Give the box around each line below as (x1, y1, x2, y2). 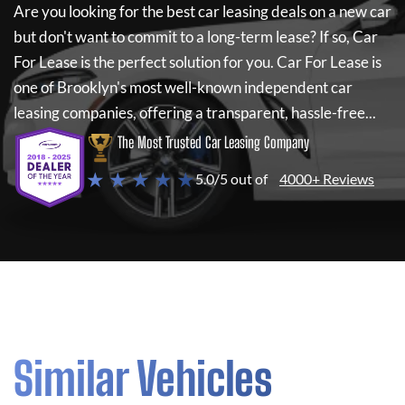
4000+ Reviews (279, 170, 374, 187)
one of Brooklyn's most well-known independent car (14, 78, 353, 97)
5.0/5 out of (195, 170, 268, 187)
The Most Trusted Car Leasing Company (118, 133, 309, 152)
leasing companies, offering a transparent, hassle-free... (14, 103, 376, 122)
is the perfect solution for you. (78, 52, 277, 71)
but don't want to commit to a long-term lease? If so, (14, 27, 350, 46)
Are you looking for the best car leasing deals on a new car (14, 2, 391, 21)
